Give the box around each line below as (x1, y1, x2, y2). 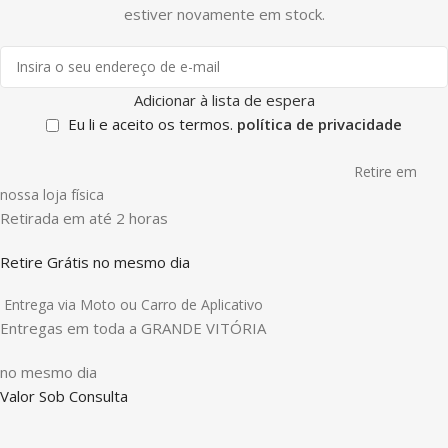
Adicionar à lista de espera (133, 89, 315, 110)
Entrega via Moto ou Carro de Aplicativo (4, 295, 263, 315)
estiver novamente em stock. (123, 3, 325, 24)
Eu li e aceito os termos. (68, 113, 237, 134)
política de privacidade (237, 113, 402, 134)
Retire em (354, 161, 417, 181)
